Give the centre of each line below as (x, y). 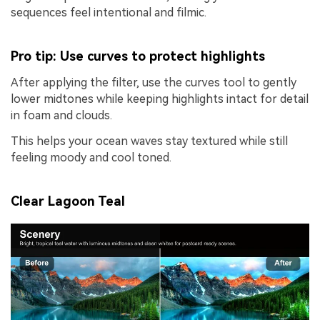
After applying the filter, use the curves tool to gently (154, 82)
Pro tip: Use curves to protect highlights (138, 56)
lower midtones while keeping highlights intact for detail (160, 99)
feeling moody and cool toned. (91, 157)
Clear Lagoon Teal (68, 201)
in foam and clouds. (61, 115)
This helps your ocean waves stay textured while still (149, 141)
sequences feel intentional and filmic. (109, 12)
